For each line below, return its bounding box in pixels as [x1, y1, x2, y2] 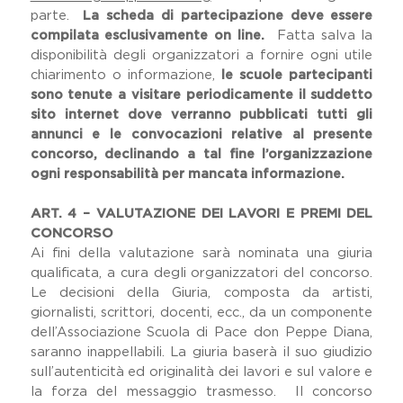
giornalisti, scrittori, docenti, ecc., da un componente [30, 306, 373, 319]
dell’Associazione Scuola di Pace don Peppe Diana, [30, 326, 373, 339]
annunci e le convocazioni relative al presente [30, 128, 373, 141]
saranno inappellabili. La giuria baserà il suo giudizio [30, 345, 373, 359]
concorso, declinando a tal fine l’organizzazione [30, 148, 373, 161]
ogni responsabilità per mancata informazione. [30, 167, 345, 181]
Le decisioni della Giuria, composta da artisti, [30, 286, 373, 300]
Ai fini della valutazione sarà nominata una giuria [30, 246, 373, 260]
